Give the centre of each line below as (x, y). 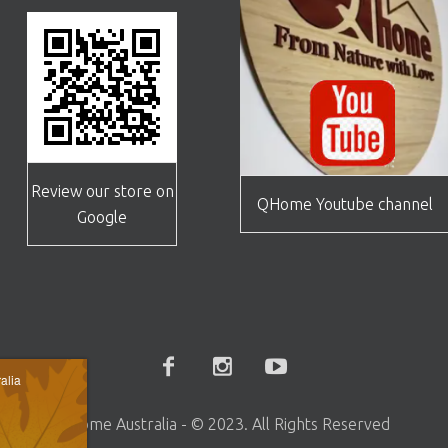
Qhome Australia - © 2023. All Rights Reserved (224, 424)
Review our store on (102, 191)
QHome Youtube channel (345, 204)
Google (102, 217)
